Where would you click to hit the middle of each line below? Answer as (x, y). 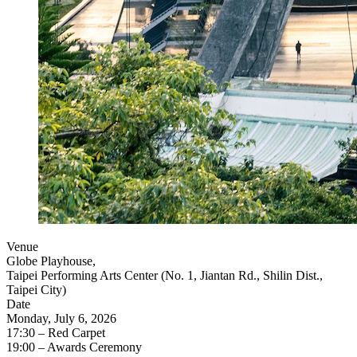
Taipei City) (36, 289)
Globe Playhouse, (51, 261)
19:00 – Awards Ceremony (74, 347)
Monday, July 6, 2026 (61, 318)
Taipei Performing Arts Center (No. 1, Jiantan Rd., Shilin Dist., (165, 275)
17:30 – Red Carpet (56, 332)
